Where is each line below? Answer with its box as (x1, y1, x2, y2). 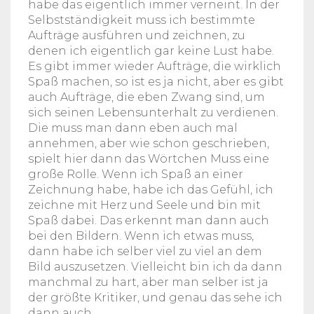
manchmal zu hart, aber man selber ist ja (28, 275, 268, 289)
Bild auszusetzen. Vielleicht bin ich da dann (28, 259, 282, 273)
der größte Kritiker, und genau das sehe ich (28, 290, 282, 304)
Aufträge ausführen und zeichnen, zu (28, 28, 245, 42)
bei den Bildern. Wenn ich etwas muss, (28, 228, 254, 243)
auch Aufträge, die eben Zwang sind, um (28, 90, 265, 104)
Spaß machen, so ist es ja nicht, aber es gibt (28, 74, 284, 88)
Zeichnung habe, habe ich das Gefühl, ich (28, 182, 273, 196)
